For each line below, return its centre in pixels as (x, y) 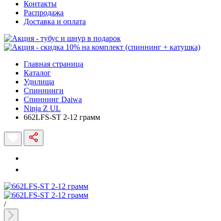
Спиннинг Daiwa (53, 99)
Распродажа (44, 12)
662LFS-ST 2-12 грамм (62, 117)
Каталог (37, 73)
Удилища (39, 81)
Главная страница (54, 64)
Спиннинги (44, 90)
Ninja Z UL (42, 108)
